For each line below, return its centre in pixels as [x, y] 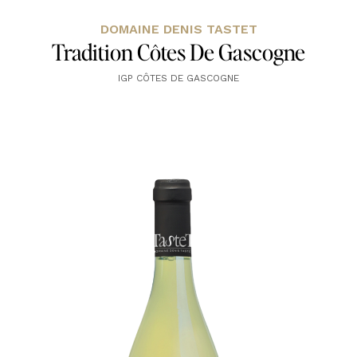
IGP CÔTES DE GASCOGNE [178, 78]
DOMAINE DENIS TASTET [178, 29]
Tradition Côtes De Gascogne [178, 51]
